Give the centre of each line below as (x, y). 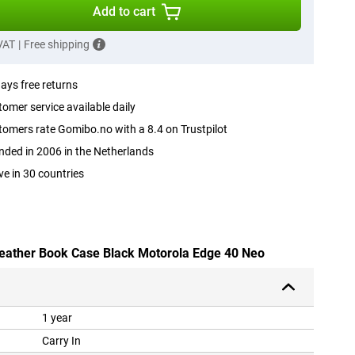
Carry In (61, 341)
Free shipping (56, 44)
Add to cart (124, 11)
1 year (57, 318)
